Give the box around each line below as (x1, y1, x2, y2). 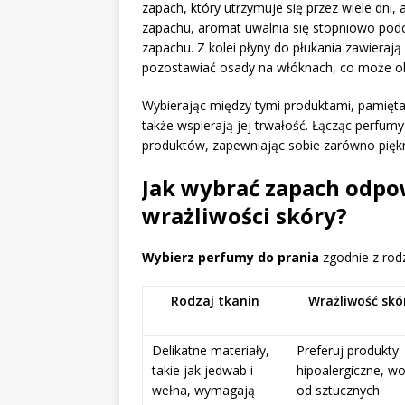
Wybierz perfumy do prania (142, 249, 319, 267)
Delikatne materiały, (152, 342, 269, 360)
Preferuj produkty (297, 342, 399, 360)
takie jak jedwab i (152, 362, 253, 380)
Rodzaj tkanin (170, 292, 259, 310)
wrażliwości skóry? (142, 201, 347, 231)
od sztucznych (297, 381, 380, 400)
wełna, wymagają (152, 381, 255, 400)
